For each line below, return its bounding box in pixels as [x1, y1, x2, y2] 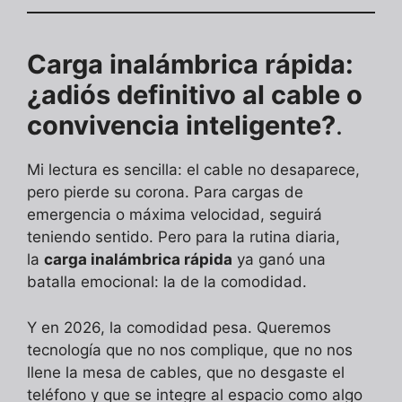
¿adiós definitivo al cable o [27, 79, 363, 111]
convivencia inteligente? [27, 109, 336, 142]
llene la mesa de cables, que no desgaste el [27, 363, 345, 381]
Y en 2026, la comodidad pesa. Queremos [27, 318, 331, 336]
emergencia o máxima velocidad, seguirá [27, 205, 322, 224]
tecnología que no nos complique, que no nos [27, 340, 353, 359]
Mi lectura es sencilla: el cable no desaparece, [27, 161, 360, 179]
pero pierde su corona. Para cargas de [27, 183, 303, 202]
